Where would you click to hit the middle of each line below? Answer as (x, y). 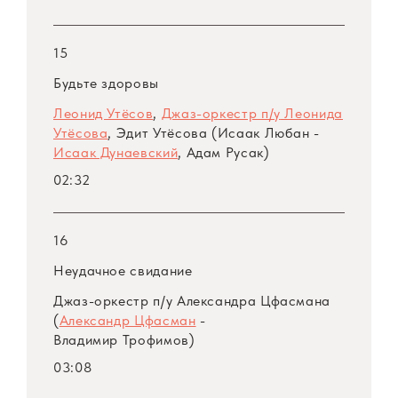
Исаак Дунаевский (116, 153)
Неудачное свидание (123, 271)
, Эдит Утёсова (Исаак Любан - (214, 133)
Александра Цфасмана (252, 301)
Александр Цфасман (127, 321)
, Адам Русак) (224, 153)
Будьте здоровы (106, 84)
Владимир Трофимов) (124, 340)
